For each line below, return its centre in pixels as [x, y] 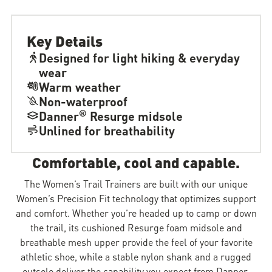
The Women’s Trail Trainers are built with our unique [136, 183]
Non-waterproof [83, 101]
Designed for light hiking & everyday [139, 57]
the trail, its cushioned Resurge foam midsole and [136, 227]
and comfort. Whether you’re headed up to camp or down [136, 212]
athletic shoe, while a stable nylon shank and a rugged [136, 256]
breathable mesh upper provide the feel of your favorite [136, 242]
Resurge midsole [135, 115]
